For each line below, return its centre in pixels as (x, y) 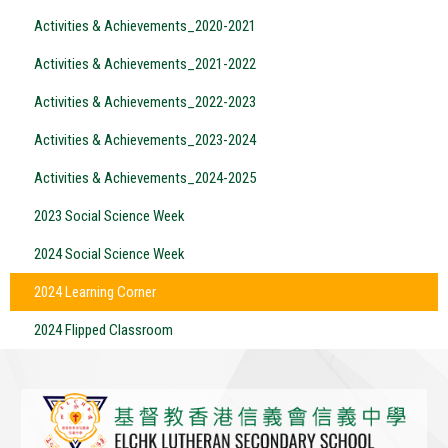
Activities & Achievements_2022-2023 (145, 101)
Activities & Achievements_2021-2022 (145, 63)
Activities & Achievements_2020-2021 (145, 25)
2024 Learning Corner (95, 291)
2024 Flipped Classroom (103, 329)
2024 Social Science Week (109, 253)
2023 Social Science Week (109, 215)
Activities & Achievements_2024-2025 (145, 177)
